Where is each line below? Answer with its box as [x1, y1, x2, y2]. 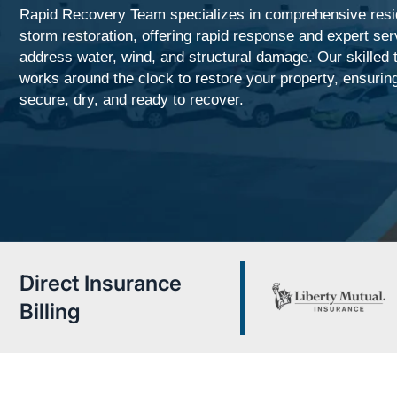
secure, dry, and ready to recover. [19, 90, 244, 108]
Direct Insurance [19, 269, 182, 296]
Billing [19, 298, 81, 324]
